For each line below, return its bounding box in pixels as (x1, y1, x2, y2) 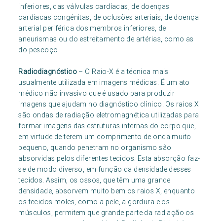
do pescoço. (18, 45, 60, 54)
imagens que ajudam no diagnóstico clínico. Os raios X (18, 99, 199, 109)
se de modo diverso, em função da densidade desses (18, 164, 191, 174)
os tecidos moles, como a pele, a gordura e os (18, 197, 170, 206)
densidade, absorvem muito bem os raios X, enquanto (18, 186, 195, 195)
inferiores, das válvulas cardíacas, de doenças (18, 1, 170, 11)
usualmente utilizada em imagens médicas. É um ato (18, 77, 190, 87)
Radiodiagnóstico (18, 67, 77, 76)
